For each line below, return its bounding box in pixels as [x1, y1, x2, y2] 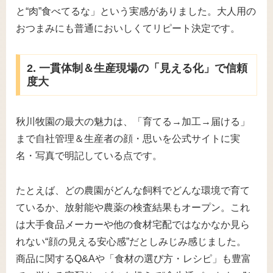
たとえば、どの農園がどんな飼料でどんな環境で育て [16, 185, 250, 196]
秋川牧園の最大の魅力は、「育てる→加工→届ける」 [16, 116, 250, 127]
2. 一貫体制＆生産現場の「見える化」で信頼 [26, 62, 247, 75]
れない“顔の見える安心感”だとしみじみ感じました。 [16, 236, 246, 247]
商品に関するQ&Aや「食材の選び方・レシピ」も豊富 [16, 253, 251, 264]
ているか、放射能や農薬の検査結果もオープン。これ [16, 202, 250, 213]
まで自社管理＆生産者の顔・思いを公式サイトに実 [16, 133, 240, 144]
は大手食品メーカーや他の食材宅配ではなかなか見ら [16, 219, 250, 230]
